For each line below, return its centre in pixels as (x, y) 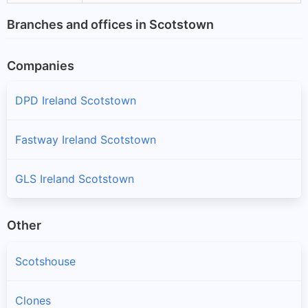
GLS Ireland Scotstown (75, 178)
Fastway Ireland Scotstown (86, 139)
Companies (41, 65)
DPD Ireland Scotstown (76, 100)
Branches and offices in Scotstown (110, 24)
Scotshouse (45, 262)
